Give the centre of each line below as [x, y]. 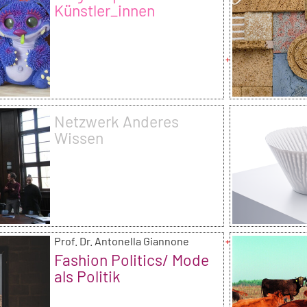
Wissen [78, 137]
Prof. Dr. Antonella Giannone [121, 241]
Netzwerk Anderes [116, 121]
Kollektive [87, 26]
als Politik [87, 276]
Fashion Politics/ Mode [131, 259]
